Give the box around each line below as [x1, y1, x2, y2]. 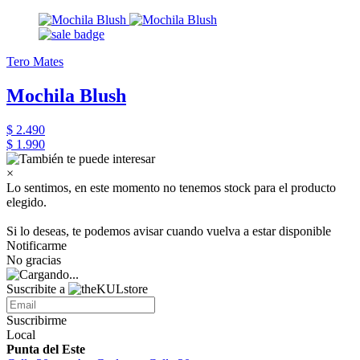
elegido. [6, 195, 47, 209]
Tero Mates [6, 55, 63, 69]
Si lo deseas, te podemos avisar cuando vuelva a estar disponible [6, 224, 331, 238]
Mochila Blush [6, 85, 126, 107]
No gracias [6, 253, 61, 267]
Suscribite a [6, 282, 68, 296]
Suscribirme [6, 313, 67, 327]
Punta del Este [6, 342, 85, 356]
